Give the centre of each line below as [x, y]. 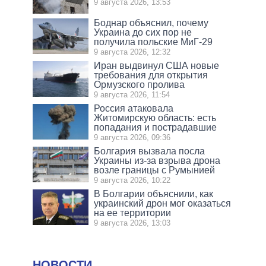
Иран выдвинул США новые [157, 65]
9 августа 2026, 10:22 [132, 180]
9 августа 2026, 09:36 [132, 137]
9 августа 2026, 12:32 [132, 52]
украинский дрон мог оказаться [163, 203]
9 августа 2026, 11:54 [132, 94]
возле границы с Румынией [155, 170]
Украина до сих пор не [143, 32]
